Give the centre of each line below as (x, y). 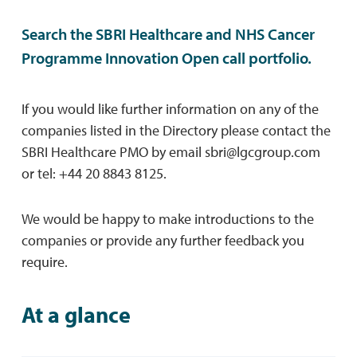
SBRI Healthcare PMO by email (113, 151)
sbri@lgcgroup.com (262, 151)
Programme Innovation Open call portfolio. (166, 57)
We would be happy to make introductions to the (167, 218)
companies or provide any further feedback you (163, 240)
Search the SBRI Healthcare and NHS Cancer (168, 33)
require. (44, 261)
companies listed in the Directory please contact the (176, 130)
